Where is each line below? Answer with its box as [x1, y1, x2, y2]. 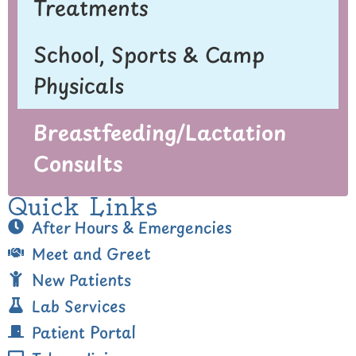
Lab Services [32, 295, 126, 318]
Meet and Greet [32, 242, 151, 265]
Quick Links [8, 193, 157, 222]
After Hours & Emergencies [32, 216, 232, 239]
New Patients [32, 269, 131, 292]
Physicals [33, 70, 124, 101]
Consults [33, 148, 123, 179]
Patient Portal [32, 321, 136, 344]
